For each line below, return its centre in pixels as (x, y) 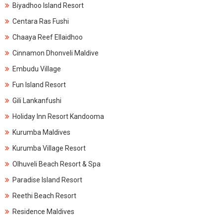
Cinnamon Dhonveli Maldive (55, 53)
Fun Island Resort (39, 85)
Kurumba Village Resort (49, 148)
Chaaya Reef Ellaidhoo (48, 37)
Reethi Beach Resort (44, 196)
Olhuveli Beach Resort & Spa (56, 164)
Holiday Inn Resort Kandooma (58, 116)
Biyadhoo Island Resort (48, 5)
